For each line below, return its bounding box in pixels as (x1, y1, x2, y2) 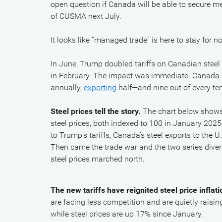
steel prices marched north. (51, 154, 145, 164)
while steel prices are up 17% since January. (51, 209, 203, 219)
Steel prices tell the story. (51, 107, 141, 116)
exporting (84, 83, 116, 92)
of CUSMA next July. (51, 11, 121, 21)
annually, (51, 83, 84, 92)
